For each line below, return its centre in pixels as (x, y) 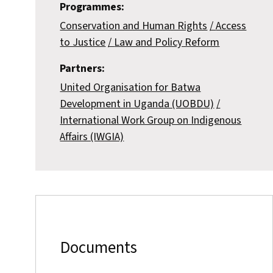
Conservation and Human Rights (134, 26)
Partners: (83, 69)
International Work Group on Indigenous (151, 121)
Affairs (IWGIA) (92, 137)
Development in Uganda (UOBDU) (137, 104)
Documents (99, 247)
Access (231, 26)
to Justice (83, 43)
